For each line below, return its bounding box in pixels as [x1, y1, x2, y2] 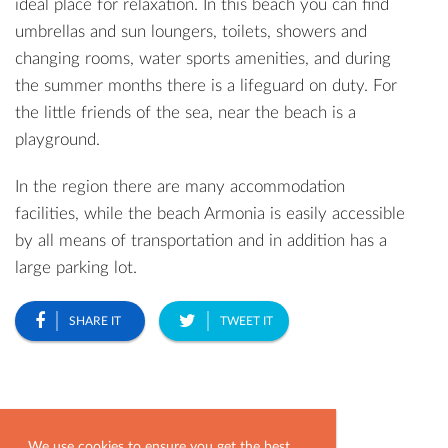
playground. [15, 131, 100, 148]
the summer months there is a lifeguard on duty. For [15, 77, 397, 94]
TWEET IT [220, 315, 273, 327]
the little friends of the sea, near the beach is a [15, 104, 356, 121]
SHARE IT [69, 315, 121, 327]
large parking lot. [15, 259, 137, 276]
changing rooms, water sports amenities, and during [15, 50, 391, 67]
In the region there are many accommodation [15, 178, 345, 195]
